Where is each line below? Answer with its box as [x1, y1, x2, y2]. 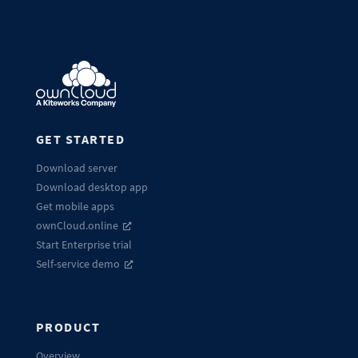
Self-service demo [35, 257, 120, 272]
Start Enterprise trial [35, 237, 132, 253]
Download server [35, 161, 117, 176]
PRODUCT [35, 319, 101, 336]
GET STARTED [35, 131, 125, 148]
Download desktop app [35, 180, 148, 195]
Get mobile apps [35, 199, 114, 214]
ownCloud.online [35, 218, 118, 233]
